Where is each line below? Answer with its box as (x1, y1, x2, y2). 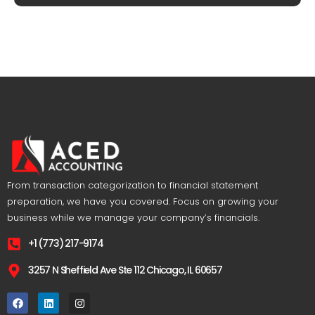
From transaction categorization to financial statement (7, 178, 258, 192)
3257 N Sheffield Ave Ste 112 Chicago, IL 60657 (28, 263, 222, 278)
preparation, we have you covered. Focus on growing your (7, 194, 278, 208)
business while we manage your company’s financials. (7, 210, 259, 224)
